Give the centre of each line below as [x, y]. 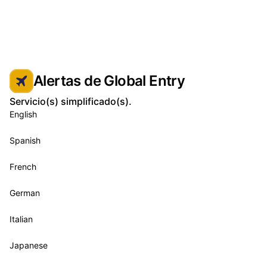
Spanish [25, 140]
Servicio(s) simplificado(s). [71, 101]
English [23, 114]
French [23, 167]
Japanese [29, 245]
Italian [21, 219]
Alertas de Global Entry [109, 81]
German [25, 193]
